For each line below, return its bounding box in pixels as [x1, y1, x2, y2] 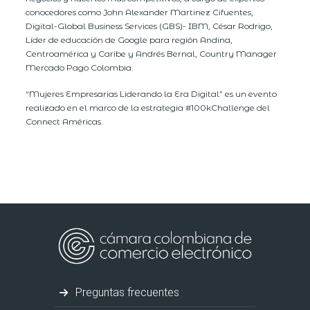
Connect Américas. [26, 116, 104, 127]
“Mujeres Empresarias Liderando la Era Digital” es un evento [26, 88, 277, 99]
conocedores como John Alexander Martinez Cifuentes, [26, 6, 254, 17]
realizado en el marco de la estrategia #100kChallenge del [26, 102, 271, 113]
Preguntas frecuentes [73, 285, 180, 299]
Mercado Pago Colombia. [26, 62, 134, 73]
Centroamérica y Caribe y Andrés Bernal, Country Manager [26, 48, 277, 59]
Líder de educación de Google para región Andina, [26, 34, 233, 45]
